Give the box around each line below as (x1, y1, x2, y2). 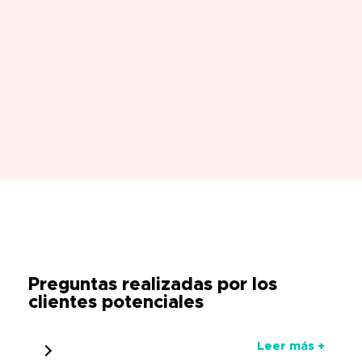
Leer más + (257, 340, 325, 353)
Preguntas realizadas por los (28, 276, 277, 295)
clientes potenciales (28, 294, 204, 313)
